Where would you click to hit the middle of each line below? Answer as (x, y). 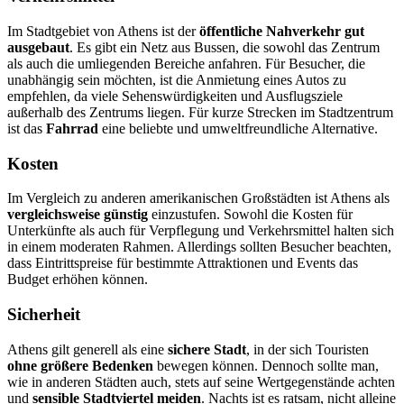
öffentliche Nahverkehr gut (282, 31)
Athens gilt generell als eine (87, 349)
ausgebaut (38, 47)
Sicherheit (44, 315)
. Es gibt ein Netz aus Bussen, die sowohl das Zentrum (225, 47)
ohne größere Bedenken (80, 365)
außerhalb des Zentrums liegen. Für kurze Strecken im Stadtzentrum (200, 112)
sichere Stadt (207, 349)
